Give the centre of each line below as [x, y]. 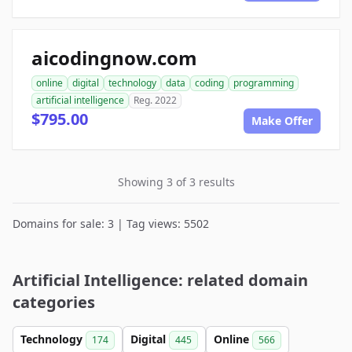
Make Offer [282, 121]
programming [264, 83]
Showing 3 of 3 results [176, 182]
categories [54, 302]
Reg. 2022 [155, 100]
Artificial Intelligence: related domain [160, 280]
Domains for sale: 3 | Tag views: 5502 [111, 224]
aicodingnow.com [114, 58]
